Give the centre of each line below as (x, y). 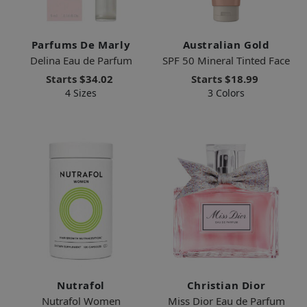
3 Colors (226, 93)
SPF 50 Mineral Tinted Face (226, 60)
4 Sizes (81, 93)
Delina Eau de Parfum (81, 60)
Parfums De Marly (81, 44)
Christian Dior (226, 285)
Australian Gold (226, 44)
